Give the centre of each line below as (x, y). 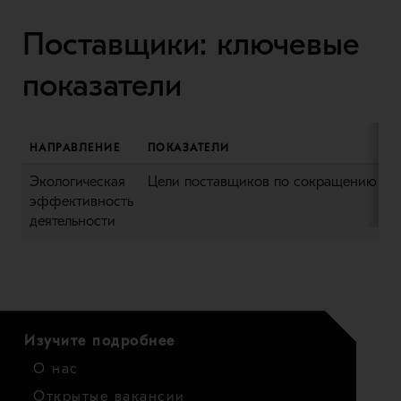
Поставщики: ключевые (191, 45)
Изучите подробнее (100, 341)
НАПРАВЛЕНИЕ (75, 148)
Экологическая (77, 182)
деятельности (72, 222)
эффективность (81, 202)
